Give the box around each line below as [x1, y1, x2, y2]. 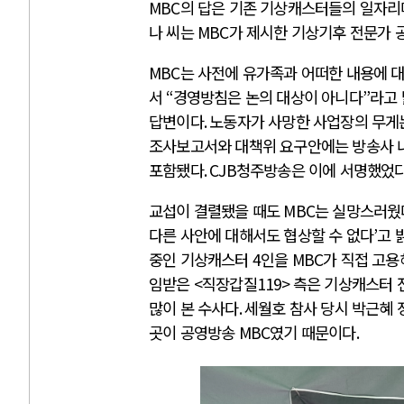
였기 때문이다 [270, 320, 356, 344]
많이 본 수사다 [149, 296, 239, 319]
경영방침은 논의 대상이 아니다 [172, 86, 363, 109]
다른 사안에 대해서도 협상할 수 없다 [149, 223, 373, 246]
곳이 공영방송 [149, 320, 239, 344]
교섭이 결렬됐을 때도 [149, 198, 284, 222]
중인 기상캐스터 [149, 247, 252, 271]
